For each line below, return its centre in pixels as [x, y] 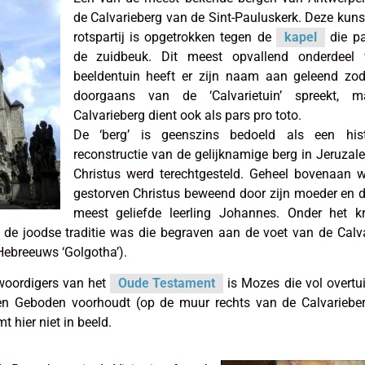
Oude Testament [167, 284]
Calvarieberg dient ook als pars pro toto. [187, 115]
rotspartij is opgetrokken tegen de [174, 37]
